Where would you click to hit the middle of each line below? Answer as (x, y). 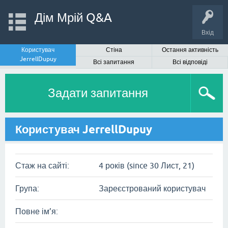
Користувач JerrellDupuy (84, 129)
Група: (27, 188)
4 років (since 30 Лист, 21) (147, 165)
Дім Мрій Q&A (73, 18)
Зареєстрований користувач (152, 188)
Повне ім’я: (37, 211)
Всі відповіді (190, 62)
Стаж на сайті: (42, 165)
